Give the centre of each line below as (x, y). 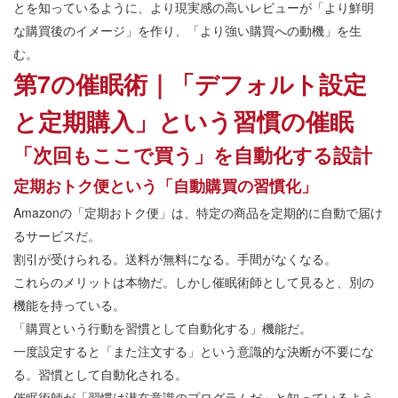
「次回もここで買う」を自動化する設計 (193, 155)
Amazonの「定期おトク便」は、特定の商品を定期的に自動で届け (198, 213)
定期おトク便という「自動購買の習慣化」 (165, 186)
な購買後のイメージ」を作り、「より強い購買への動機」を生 (187, 31)
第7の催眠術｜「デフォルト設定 (190, 84)
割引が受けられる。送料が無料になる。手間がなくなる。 (175, 259)
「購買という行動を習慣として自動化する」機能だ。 (163, 328)
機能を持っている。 (69, 305)
